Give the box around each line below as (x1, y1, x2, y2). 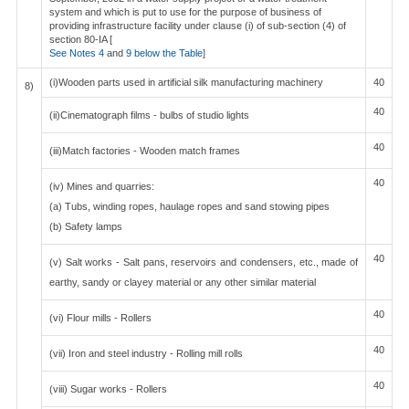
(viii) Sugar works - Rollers (49, 383, 167, 394)
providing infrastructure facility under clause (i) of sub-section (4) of (49, 20, 346, 31)
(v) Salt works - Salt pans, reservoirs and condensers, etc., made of (49, 257, 358, 267)
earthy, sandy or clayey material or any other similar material (49, 277, 316, 288)
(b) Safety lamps (49, 221, 122, 232)
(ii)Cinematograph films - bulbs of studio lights (49, 110, 249, 121)
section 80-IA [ (49, 34, 112, 45)
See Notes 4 (49, 47, 107, 58)
